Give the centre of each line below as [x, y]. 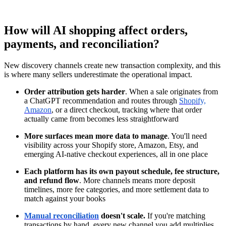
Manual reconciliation [62, 215]
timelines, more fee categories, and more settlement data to [117, 189]
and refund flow [52, 180]
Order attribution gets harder [75, 91]
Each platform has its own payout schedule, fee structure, [122, 171]
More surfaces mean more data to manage [96, 136]
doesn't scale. [122, 215]
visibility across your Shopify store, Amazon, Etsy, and [111, 145]
